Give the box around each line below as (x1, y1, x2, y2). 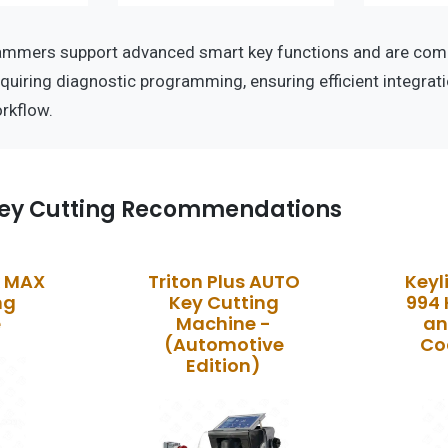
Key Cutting (168, 289, 279, 315)
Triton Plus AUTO (147, 268, 300, 294)
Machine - (176, 310, 272, 336)
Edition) (186, 352, 262, 378)
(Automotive (163, 331, 284, 357)
